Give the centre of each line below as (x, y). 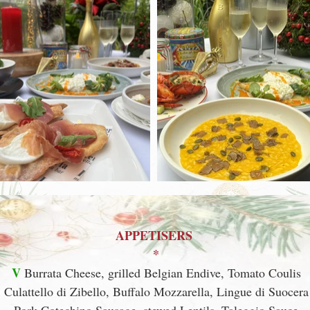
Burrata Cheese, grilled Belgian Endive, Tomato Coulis (161, 273)
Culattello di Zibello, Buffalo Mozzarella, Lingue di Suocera (156, 291)
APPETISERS (154, 235)
